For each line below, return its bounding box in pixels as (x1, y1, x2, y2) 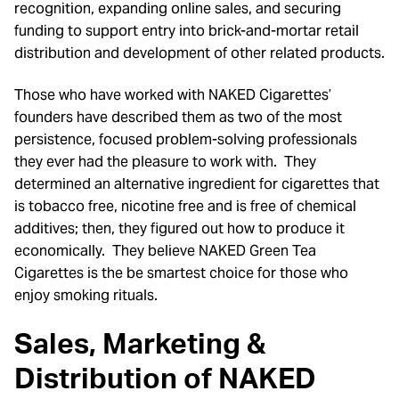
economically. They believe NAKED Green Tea (14, 241, 316, 261)
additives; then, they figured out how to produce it (14, 219, 345, 239)
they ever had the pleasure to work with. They (14, 152, 316, 172)
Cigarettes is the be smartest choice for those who (14, 264, 348, 283)
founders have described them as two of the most (14, 108, 342, 127)
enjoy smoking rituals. (14, 286, 158, 305)
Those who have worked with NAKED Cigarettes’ (14, 85, 331, 105)
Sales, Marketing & (14, 330, 265, 360)
